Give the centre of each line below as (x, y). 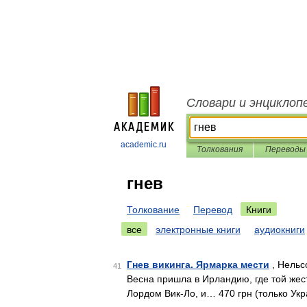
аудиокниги (280, 230)
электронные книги (198, 230)
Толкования (220, 149)
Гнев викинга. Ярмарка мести (198, 265)
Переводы (285, 149)
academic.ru (144, 145)
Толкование (153, 210)
